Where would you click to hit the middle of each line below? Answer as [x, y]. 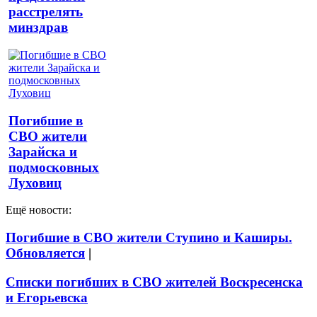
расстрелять [46, 12]
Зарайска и [43, 151]
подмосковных [54, 167]
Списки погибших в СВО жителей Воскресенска [154, 282]
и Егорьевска [47, 297]
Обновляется [45, 253]
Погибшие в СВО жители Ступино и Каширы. [149, 238]
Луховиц [35, 183]
